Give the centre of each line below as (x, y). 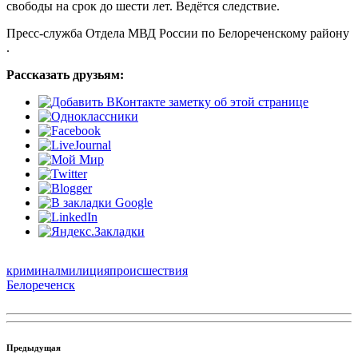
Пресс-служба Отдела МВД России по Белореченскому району (178, 33)
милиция (85, 270)
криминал (34, 270)
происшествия (149, 270)
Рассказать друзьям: (65, 74)
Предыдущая (34, 347)
